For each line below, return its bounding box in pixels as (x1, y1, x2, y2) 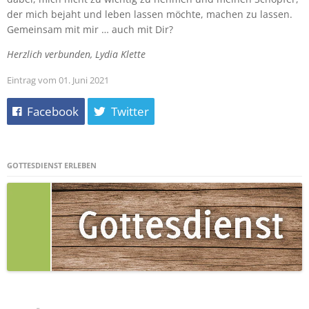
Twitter (110, 103, 149, 120)
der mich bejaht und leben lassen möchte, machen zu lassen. (7, 7, 292, 21)
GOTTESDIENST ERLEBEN (7, 160, 97, 171)
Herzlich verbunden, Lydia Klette (7, 47, 146, 61)
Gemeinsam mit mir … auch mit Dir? (7, 22, 173, 36)
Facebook (27, 103, 79, 120)
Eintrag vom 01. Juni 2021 (7, 74, 109, 86)
